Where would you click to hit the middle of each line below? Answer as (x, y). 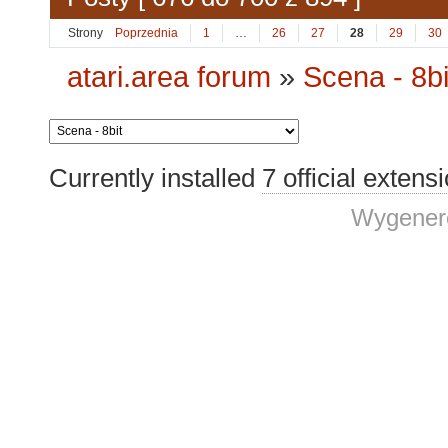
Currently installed (155, 177)
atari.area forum (169, 76)
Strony (85, 33)
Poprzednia (146, 33)
